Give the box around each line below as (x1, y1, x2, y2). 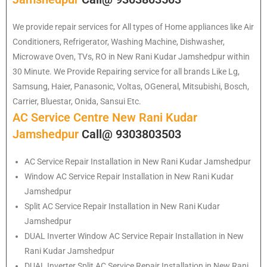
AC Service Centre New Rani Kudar (13, 110, 197, 125)
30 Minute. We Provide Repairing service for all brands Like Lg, (13, 66, 240, 76)
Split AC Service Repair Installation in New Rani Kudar (24, 201, 220, 211)
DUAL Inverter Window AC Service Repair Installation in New (24, 231, 244, 241)
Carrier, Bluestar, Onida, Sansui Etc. (13, 96, 141, 106)
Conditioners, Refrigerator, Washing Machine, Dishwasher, (13, 36, 225, 46)
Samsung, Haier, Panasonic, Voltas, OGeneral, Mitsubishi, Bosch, (13, 81, 249, 91)
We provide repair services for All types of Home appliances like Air (13, 21, 254, 32)
